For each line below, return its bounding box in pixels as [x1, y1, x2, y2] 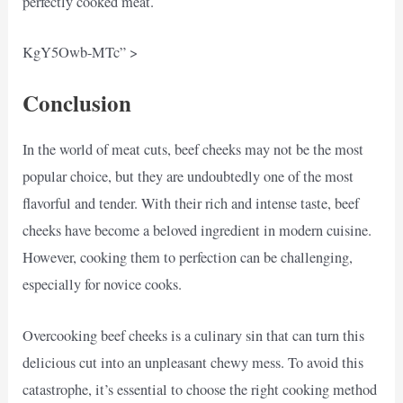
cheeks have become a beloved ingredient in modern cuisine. [22, 220, 372, 241]
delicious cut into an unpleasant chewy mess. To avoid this [22, 352, 364, 372]
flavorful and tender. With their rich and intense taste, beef [22, 193, 360, 214]
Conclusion [22, 86, 132, 121]
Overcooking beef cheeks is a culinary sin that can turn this [22, 325, 365, 345]
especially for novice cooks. [22, 274, 183, 295]
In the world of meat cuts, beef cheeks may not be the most [22, 139, 364, 160]
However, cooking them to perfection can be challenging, [22, 247, 354, 268]
